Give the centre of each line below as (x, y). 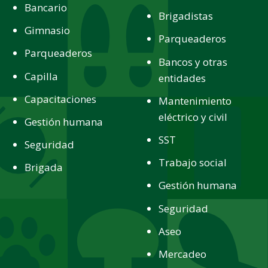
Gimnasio (48, 31)
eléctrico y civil (193, 117)
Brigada (44, 167)
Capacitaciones (61, 99)
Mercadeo (183, 254)
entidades (182, 78)
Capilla (42, 76)
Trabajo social (193, 163)
